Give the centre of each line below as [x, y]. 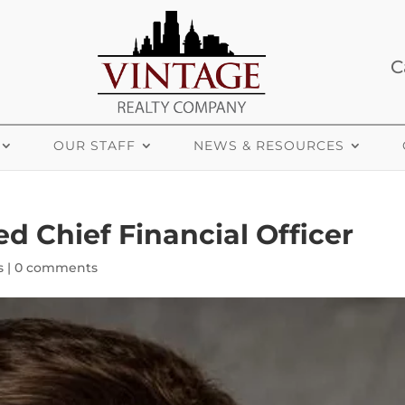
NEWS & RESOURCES [269, 146]
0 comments [57, 268]
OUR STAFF [94, 146]
